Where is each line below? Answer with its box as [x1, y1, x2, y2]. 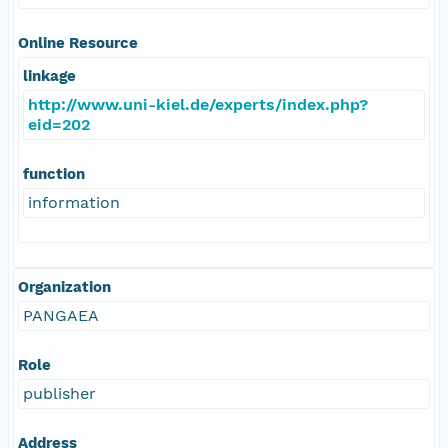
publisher [23, 383, 96, 403]
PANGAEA [23, 305, 99, 325]
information [28, 192, 120, 212]
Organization [18, 277, 111, 296]
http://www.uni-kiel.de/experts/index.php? [28, 94, 368, 114]
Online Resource [18, 33, 138, 52]
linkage [23, 66, 76, 85]
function [23, 164, 85, 183]
